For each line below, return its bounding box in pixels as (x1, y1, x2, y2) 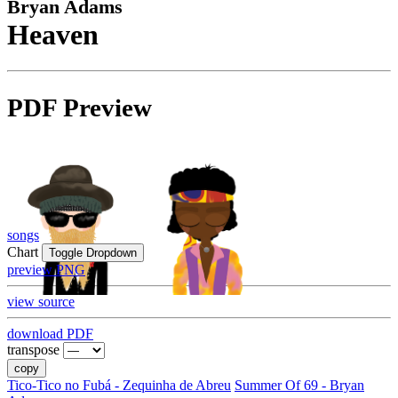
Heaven (7, 19, 99, 51)
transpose (7, 342, 60, 358)
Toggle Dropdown (49, 246, 137, 260)
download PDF (7, 326, 93, 342)
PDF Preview (7, 93, 152, 123)
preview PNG (7, 262, 85, 278)
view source (7, 294, 75, 310)
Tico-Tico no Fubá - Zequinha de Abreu (7, 378, 231, 394)
